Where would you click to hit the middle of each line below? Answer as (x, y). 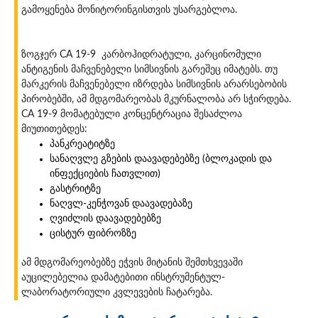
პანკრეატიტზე (82, 144)
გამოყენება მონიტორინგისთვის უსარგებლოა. (129, 10)
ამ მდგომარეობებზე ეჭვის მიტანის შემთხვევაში (133, 262)
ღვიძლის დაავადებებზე (105, 218)
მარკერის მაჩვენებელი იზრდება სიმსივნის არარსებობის (154, 84)
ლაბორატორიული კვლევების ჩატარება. (117, 292)
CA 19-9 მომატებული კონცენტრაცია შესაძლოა (132, 114)
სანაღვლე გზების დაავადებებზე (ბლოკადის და (161, 159)
